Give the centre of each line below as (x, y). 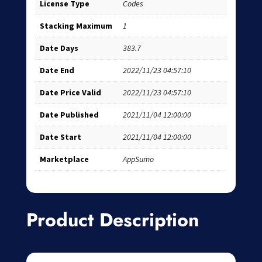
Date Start (60, 137)
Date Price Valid (70, 93)
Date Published (69, 115)
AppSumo (138, 159)
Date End (57, 70)
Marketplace (64, 159)
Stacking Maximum (76, 26)
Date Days (59, 48)
